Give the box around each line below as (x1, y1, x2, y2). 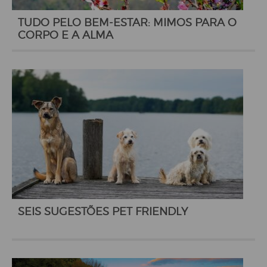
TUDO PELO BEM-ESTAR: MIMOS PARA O (18, 16, 237, 29)
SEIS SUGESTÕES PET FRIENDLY (18, 205, 188, 218)
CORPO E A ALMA (18, 29, 113, 41)
